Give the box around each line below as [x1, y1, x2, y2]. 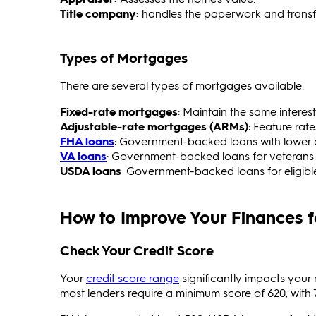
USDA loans [60, 163, 121, 178]
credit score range [86, 270, 179, 286]
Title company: [60, 6, 142, 21]
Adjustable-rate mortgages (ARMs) [60, 119, 248, 134]
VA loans [60, 148, 107, 164]
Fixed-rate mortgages [60, 104, 178, 119]
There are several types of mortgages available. [60, 78, 304, 93]
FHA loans [60, 133, 114, 149]
